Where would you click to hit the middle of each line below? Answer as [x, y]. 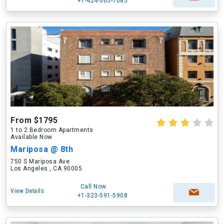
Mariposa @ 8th [42, 149]
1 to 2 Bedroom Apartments [52, 130]
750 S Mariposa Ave [40, 161]
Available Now [31, 137]
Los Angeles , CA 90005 [46, 168]
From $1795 [34, 120]
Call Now [93, 186]
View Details [27, 191]
